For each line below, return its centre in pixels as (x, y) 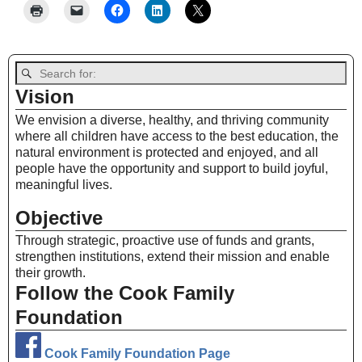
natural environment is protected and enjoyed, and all (167, 152)
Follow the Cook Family (125, 293)
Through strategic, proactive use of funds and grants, (165, 240)
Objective (59, 217)
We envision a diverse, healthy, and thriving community (172, 120)
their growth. (51, 272)
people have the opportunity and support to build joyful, (172, 168)
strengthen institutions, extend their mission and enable (173, 256)
